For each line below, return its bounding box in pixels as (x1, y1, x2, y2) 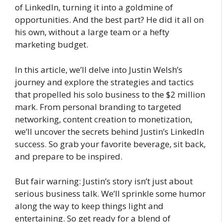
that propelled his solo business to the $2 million (15, 88, 205, 100)
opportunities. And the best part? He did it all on (15, 14, 204, 25)
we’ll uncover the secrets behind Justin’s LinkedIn (15, 125, 204, 137)
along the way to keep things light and (15, 200, 164, 212)
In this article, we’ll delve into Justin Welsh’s (15, 63, 182, 75)
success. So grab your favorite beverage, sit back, (15, 138, 206, 150)
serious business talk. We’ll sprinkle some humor (15, 188, 206, 199)
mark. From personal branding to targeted (15, 101, 181, 112)
